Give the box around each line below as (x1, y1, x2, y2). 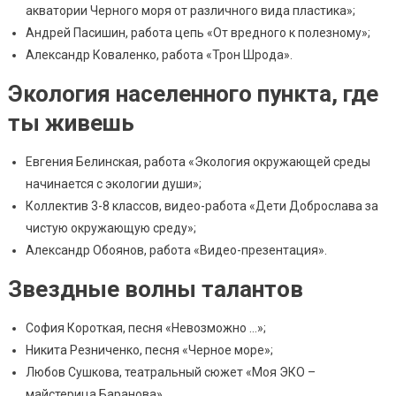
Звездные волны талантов (7, 276, 303, 303)
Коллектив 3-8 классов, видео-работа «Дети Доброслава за (25, 199, 378, 214)
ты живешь (7, 110, 134, 137)
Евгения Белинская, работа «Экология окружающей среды (25, 155, 370, 170)
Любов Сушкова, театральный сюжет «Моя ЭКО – (25, 365, 316, 380)
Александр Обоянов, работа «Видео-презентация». (25, 243, 327, 258)
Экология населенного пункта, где (7, 80, 378, 108)
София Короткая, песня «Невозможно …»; (25, 321, 266, 336)
